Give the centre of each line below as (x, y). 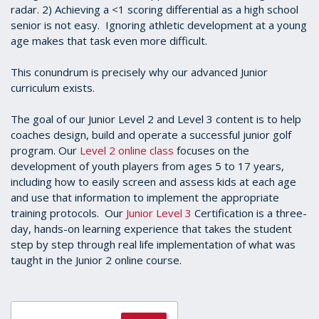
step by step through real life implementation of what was (153, 245)
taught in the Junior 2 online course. (96, 260)
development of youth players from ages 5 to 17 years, (147, 166)
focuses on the (211, 151)
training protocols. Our (68, 213)
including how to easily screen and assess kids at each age (153, 182)
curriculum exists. (53, 88)
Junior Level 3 (159, 213)
